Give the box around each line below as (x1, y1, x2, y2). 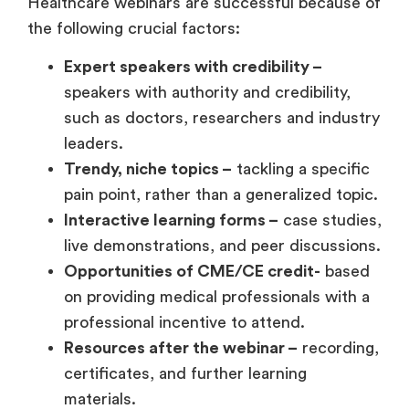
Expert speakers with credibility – (64, 58, 322, 76)
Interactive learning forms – (64, 212, 278, 229)
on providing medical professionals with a (64, 288, 370, 306)
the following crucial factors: (27, 19, 249, 37)
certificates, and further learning (64, 365, 307, 383)
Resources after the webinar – (64, 340, 298, 357)
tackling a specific (232, 161, 370, 178)
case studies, (278, 212, 382, 229)
